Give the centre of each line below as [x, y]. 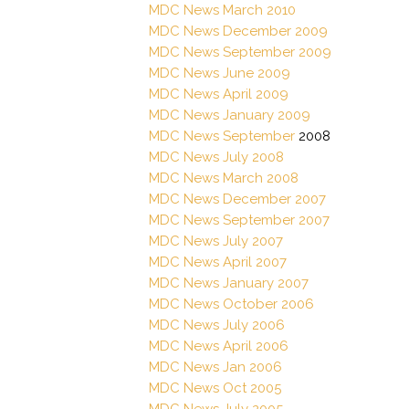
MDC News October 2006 [231, 304]
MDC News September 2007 [239, 220]
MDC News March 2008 [224, 178]
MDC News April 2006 [219, 346]
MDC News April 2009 [219, 94]
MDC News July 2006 [217, 325]
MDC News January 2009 [230, 115]
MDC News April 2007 [218, 262]
